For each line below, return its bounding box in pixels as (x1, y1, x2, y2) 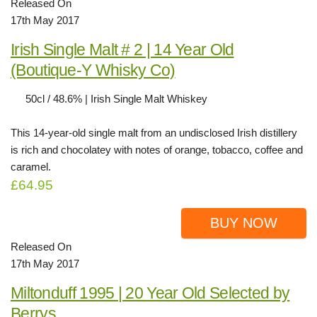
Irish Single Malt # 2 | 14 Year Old (11, 40, 234, 59)
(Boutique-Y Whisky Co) (11, 60, 175, 79)
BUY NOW (210, 215, 277, 231)
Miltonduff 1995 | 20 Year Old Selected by (11, 284, 290, 303)
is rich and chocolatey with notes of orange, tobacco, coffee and (11, 143, 303, 156)
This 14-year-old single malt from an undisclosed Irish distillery (11, 126, 297, 139)
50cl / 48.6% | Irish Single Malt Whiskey (25, 92, 207, 105)
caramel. (11, 160, 51, 173)
